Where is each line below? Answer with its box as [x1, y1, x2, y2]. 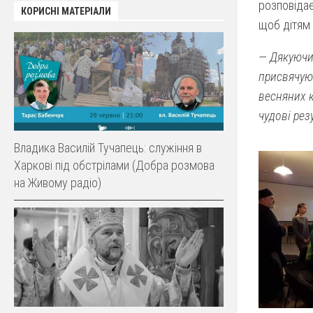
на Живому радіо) [14, 175, 101, 191]
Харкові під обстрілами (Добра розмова [14, 158, 214, 173]
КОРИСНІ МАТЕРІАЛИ [21, 5, 111, 17]
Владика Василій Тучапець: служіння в [14, 140, 202, 156]
